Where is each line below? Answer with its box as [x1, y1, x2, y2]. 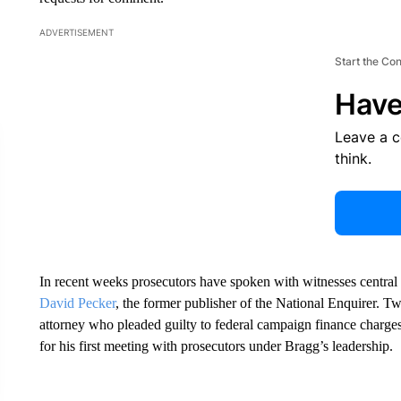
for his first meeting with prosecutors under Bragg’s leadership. [38, 338, 393, 354]
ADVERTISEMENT [38, 27, 114, 38]
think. [334, 149, 371, 167]
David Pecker [38, 295, 115, 311]
